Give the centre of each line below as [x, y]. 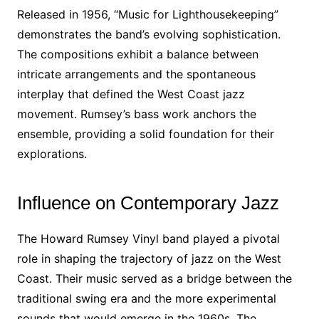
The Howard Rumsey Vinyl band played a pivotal [148, 239]
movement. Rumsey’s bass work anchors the [136, 114]
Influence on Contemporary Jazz [148, 203]
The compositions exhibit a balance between [137, 54]
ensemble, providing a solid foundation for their [145, 134]
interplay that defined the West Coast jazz [131, 94]
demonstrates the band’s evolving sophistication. [148, 34]
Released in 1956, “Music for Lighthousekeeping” [147, 14]
